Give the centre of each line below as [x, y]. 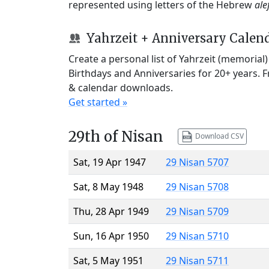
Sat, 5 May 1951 [108, 260]
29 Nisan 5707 [197, 162]
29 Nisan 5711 [197, 260]
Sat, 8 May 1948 [108, 186]
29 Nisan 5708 [197, 186]
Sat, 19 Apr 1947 [110, 162]
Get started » [98, 102]
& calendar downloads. [121, 87]
